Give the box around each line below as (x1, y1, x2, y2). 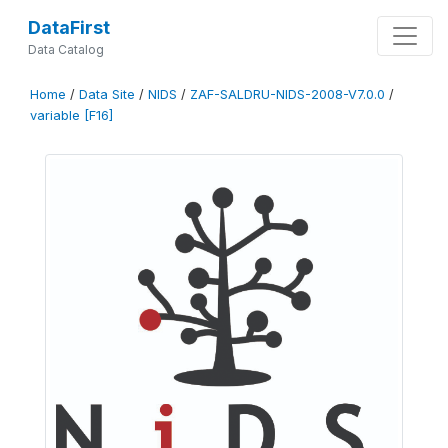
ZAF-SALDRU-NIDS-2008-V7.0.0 (190, 87, 385, 102)
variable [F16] (30, 108, 113, 123)
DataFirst (27, 17, 110, 38)
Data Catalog (27, 42, 104, 57)
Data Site (79, 87, 135, 102)
